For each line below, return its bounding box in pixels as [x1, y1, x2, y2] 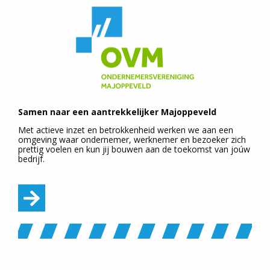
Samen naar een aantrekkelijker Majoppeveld [18, 106, 216, 118]
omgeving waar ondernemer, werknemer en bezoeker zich [18, 134, 246, 146]
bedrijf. [18, 153, 45, 165]
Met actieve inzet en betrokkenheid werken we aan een [18, 124, 233, 136]
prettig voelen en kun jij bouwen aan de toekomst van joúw [18, 143, 250, 155]
